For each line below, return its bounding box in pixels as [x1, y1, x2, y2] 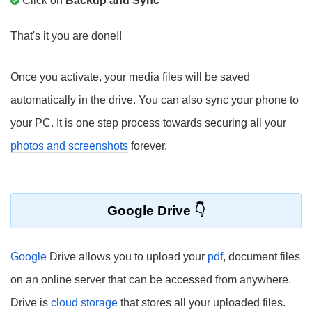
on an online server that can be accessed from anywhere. [10, 274, 291, 286]
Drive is [10, 297, 51, 309]
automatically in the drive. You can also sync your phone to [10, 94, 299, 106]
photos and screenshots [10, 140, 128, 152]
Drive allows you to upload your [47, 251, 208, 263]
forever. [128, 140, 167, 152]
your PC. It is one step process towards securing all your [10, 117, 286, 129]
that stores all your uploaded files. [118, 297, 286, 309]
